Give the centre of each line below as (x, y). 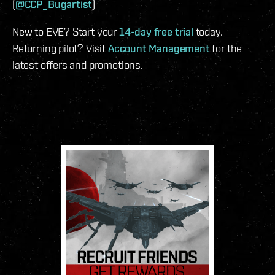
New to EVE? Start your (66, 32)
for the (226, 48)
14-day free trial (156, 32)
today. (208, 32)
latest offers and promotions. (78, 65)
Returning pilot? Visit (60, 48)
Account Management (159, 48)
